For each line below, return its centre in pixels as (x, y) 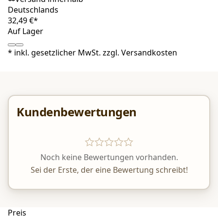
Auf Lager (26, 31)
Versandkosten (149, 52)
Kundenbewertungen (77, 111)
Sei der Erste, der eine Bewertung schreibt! (109, 170)
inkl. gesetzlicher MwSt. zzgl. (67, 52)
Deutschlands (33, 9)
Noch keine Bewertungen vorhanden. (109, 157)
